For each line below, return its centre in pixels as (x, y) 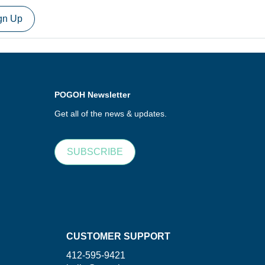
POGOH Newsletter (92, 95)
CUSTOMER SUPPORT (118, 236)
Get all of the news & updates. (111, 114)
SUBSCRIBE (95, 152)
